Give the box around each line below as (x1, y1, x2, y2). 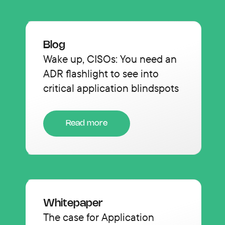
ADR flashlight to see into (43, 66, 159, 80)
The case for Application (43, 210, 154, 223)
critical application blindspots (43, 81, 179, 94)
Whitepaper (43, 198, 103, 208)
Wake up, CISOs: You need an (43, 52, 177, 65)
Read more (66, 119, 107, 127)
